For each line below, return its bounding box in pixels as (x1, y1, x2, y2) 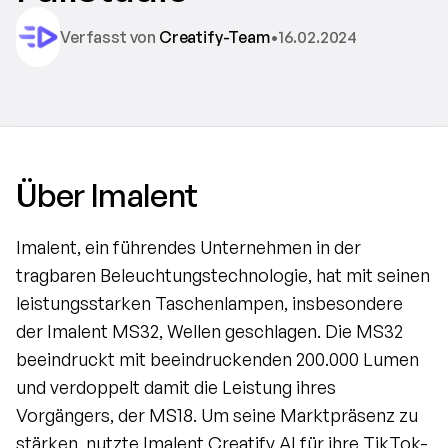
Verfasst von (60, 26, 159, 47)
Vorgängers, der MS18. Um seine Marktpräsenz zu (16, 404, 418, 426)
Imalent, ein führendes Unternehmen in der (16, 236, 361, 258)
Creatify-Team (158, 26, 270, 47)
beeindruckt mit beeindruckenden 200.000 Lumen (16, 348, 419, 370)
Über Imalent (16, 175, 198, 215)
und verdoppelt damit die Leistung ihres (16, 376, 336, 398)
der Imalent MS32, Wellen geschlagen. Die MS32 (16, 320, 403, 342)
